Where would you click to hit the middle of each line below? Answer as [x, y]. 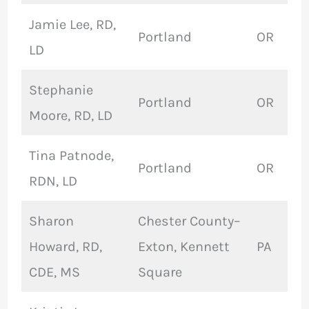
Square [160, 272]
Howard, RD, [65, 247]
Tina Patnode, [71, 156]
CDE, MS [54, 272]
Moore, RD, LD [70, 116]
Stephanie [61, 90]
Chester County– [189, 221]
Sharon [51, 221]
